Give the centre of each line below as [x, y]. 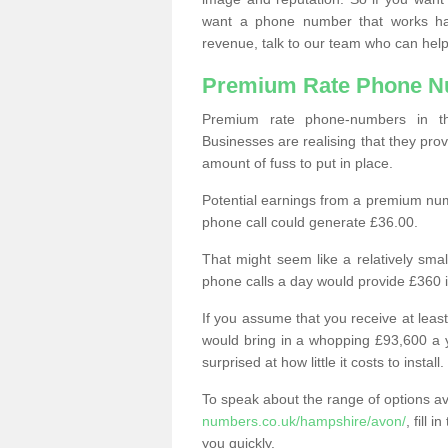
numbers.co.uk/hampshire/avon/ [304, 421]
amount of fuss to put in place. [297, 163]
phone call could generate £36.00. [310, 222]
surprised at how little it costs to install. [323, 362]
